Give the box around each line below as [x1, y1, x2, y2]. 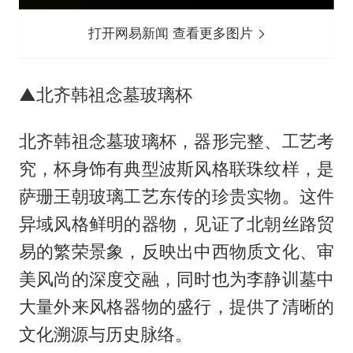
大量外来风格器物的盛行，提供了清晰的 [18, 295, 335, 317]
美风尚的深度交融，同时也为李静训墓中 [18, 268, 335, 289]
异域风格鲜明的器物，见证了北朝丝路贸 [18, 213, 335, 234]
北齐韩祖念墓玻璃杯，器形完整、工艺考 [18, 130, 335, 151]
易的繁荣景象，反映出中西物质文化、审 [18, 240, 335, 262]
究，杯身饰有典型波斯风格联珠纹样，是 [18, 158, 335, 179]
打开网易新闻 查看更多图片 [88, 24, 258, 41]
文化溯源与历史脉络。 [18, 323, 192, 344]
